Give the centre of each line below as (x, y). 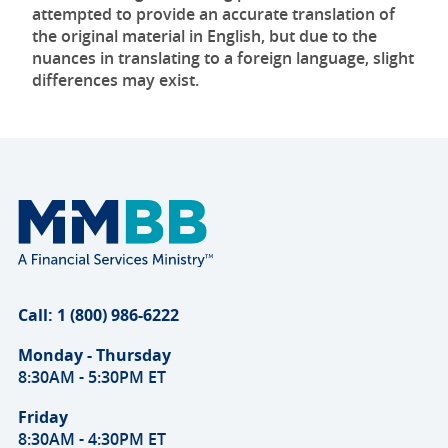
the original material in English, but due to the (204, 35)
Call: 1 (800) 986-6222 (98, 315)
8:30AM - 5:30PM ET (92, 377)
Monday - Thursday (94, 355)
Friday (43, 417)
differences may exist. (115, 79)
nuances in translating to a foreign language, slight (223, 57)
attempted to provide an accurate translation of (213, 13)
